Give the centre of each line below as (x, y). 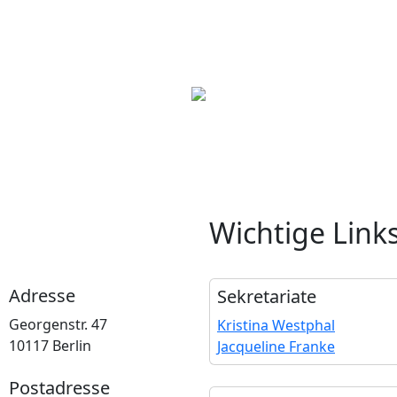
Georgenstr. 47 (58, 324)
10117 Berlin (50, 346)
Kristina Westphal (276, 325)
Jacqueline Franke (276, 346)
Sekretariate (267, 296)
